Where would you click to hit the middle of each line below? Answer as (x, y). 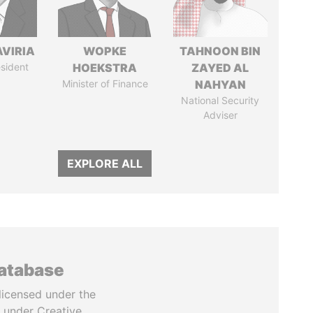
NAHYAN (220, 85)
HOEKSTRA (105, 68)
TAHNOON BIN (220, 51)
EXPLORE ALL (105, 163)
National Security (220, 100)
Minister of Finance (105, 83)
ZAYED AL (220, 68)
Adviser (220, 115)
